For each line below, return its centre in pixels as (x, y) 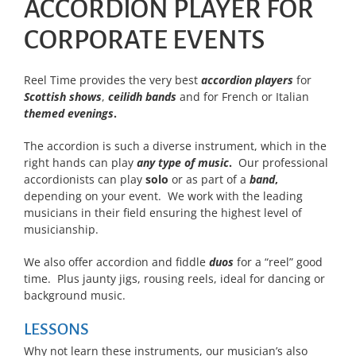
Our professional (280, 163)
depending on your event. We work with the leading (163, 196)
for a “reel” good (278, 262)
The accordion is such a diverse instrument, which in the (175, 146)
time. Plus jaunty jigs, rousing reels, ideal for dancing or (174, 279)
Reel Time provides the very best (112, 80)
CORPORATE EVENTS (144, 40)
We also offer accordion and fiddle (116, 262)
